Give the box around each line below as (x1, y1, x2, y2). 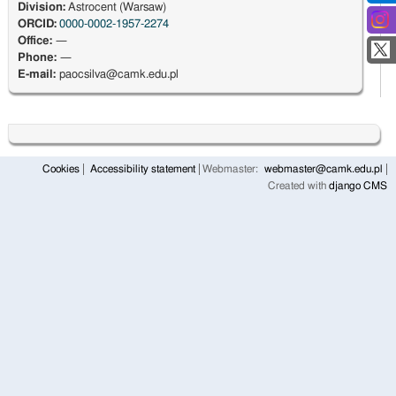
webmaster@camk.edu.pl (264, 164, 383, 175)
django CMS (329, 181, 387, 192)
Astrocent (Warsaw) (65, 2, 166, 14)
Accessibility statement (90, 164, 195, 175)
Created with (268, 181, 329, 192)
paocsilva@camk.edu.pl (58, 69, 179, 81)
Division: (17, 2, 65, 14)
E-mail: (17, 69, 59, 81)
